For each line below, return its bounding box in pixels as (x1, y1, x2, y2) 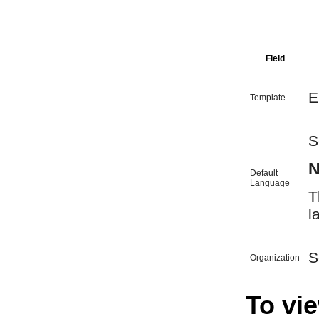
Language (250, 177, 290, 188)
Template (250, 92, 286, 103)
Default (250, 167, 278, 178)
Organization (250, 252, 300, 263)
